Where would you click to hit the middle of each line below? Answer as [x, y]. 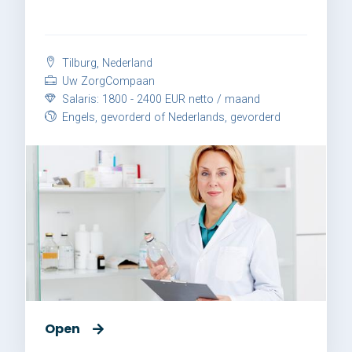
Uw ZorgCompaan [107, 81]
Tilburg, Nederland [106, 63]
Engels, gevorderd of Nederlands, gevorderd [170, 117]
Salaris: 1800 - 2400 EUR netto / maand [159, 99]
